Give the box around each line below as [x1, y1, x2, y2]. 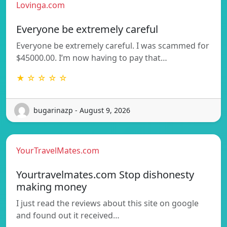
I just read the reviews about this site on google [16, 197, 199, 209]
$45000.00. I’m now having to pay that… [16, 52, 167, 63]
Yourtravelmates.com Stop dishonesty [16, 167, 194, 181]
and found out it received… [16, 209, 120, 221]
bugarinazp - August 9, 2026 [33, 105, 130, 116]
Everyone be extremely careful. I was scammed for [16, 40, 209, 51]
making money [16, 179, 87, 194]
